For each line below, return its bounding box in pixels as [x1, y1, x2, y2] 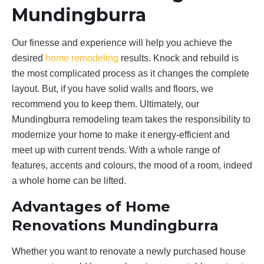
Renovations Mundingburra [12, 216, 219, 234]
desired [12, 52, 45, 63]
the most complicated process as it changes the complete [12, 68, 249, 78]
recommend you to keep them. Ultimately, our [12, 98, 199, 109]
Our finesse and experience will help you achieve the [12, 37, 232, 48]
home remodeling [45, 52, 118, 63]
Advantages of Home [12, 197, 170, 215]
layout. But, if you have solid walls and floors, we [12, 83, 213, 94]
